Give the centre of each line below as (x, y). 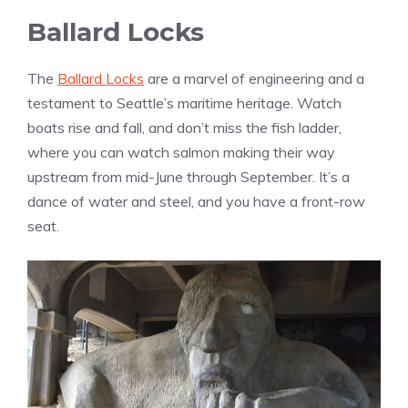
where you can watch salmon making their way (181, 152)
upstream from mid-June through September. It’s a (189, 176)
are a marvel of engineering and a (254, 78)
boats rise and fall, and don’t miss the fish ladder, (184, 127)
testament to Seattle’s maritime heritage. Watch (184, 102)
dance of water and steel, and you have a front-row (196, 201)
